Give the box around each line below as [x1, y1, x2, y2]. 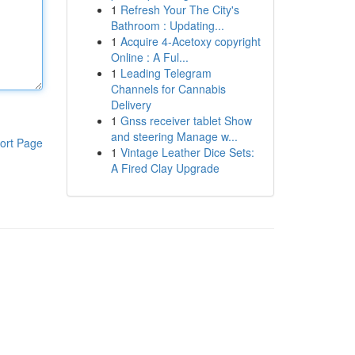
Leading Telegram [120, 65, 212, 81]
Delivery [110, 97, 151, 113]
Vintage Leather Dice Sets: [120, 144, 254, 160]
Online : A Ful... [110, 49, 189, 65]
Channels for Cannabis [110, 81, 226, 97]
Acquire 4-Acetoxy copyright [120, 33, 261, 49]
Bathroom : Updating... [110, 17, 224, 33]
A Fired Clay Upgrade [110, 160, 219, 176]
